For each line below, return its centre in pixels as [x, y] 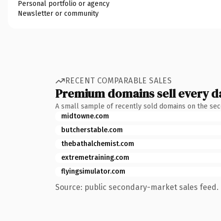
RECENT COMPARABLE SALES [119, 81]
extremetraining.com [95, 157]
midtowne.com [85, 116]
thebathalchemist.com [98, 144]
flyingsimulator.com [93, 171]
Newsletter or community [58, 13]
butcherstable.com [92, 130]
